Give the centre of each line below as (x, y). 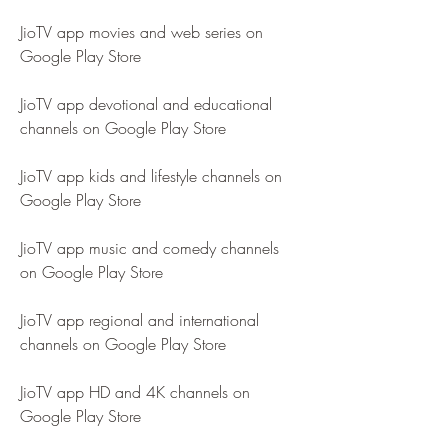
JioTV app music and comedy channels (149, 248)
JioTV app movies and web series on (141, 32)
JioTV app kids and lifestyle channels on (151, 176)
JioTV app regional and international (139, 320)
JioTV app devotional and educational (146, 104)
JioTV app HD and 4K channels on (135, 392)
